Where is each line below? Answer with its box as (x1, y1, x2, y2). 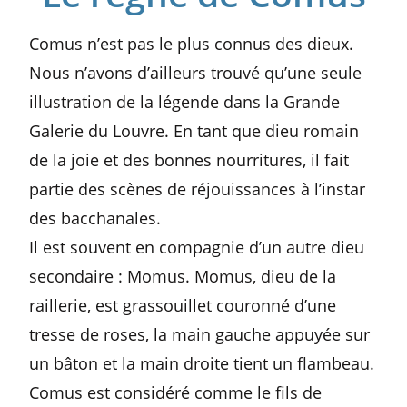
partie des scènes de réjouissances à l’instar (29, 178, 366, 200)
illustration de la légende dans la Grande (29, 91, 341, 113)
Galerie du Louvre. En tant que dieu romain (29, 120, 360, 142)
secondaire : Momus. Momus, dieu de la (29, 265, 337, 287)
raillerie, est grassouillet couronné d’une (29, 294, 337, 316)
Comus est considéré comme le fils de (29, 382, 323, 403)
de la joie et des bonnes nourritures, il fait (29, 149, 350, 171)
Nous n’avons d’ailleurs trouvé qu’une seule (29, 62, 362, 84)
